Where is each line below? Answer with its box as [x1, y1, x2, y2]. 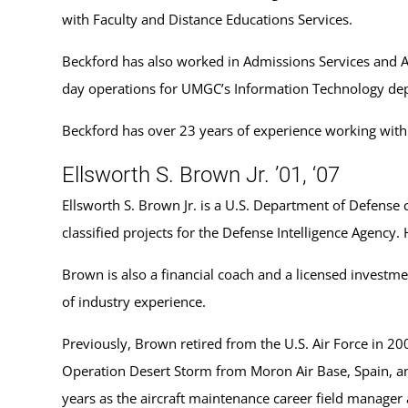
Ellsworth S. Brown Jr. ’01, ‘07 [62, 161, 340, 188]
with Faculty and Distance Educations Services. [62, 9, 354, 28]
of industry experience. [62, 291, 206, 311]
